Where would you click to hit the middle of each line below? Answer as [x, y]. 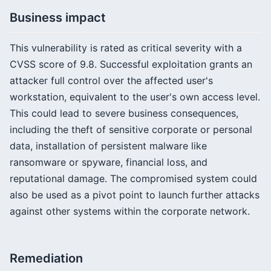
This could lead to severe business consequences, [124, 113]
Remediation [46, 258]
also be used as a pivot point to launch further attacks [135, 195]
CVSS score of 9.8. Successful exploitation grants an [131, 64]
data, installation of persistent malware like [108, 146]
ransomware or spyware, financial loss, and [109, 162]
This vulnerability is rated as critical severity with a [126, 48]
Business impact [58, 18]
